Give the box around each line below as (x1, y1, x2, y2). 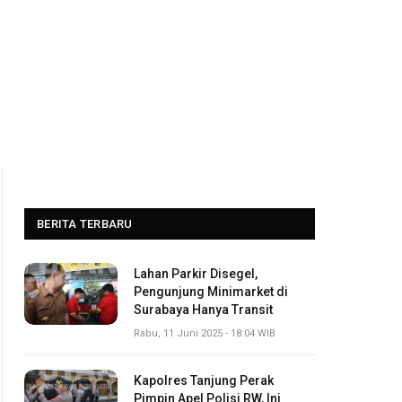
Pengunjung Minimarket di (134, 284, 288, 299)
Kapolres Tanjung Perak (134, 373, 274, 388)
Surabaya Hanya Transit (134, 302, 273, 317)
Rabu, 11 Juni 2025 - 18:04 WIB (134, 328, 275, 339)
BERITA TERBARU (37, 217, 133, 231)
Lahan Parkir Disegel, (134, 267, 258, 281)
